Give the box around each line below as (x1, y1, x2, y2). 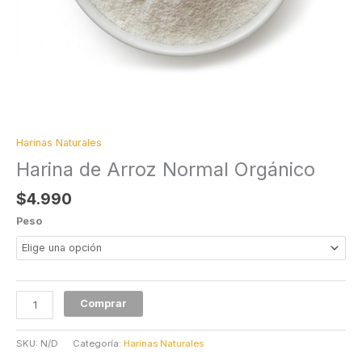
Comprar (80, 297, 128, 310)
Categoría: (73, 337, 124, 349)
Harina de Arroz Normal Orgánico (16, 157, 315, 181)
